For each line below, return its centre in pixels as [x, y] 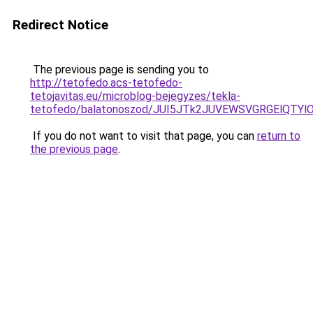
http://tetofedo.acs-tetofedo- [106, 83]
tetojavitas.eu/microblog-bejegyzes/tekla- [135, 96]
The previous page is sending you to [119, 70]
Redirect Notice [60, 25]
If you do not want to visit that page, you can [144, 136]
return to [279, 136]
